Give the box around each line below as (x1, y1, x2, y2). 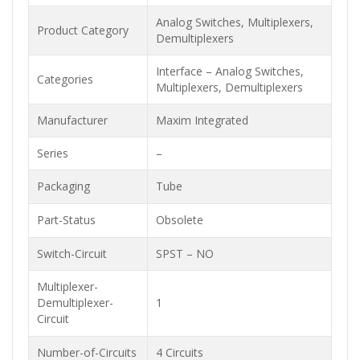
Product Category (37, 22, 129, 38)
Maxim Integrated (156, 112, 248, 128)
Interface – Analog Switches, (156, 63, 304, 79)
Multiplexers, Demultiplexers (156, 80, 303, 95)
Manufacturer (37, 112, 108, 128)
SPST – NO (156, 246, 214, 261)
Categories (37, 72, 93, 87)
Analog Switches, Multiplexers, (156, 14, 313, 30)
